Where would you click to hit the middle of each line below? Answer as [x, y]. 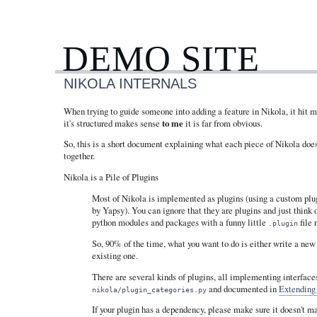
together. [79, 156]
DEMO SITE [161, 58]
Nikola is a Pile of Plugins [111, 177]
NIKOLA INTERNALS [130, 83]
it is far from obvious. [223, 123]
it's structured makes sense [113, 123]
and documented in [242, 288]
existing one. [115, 255]
